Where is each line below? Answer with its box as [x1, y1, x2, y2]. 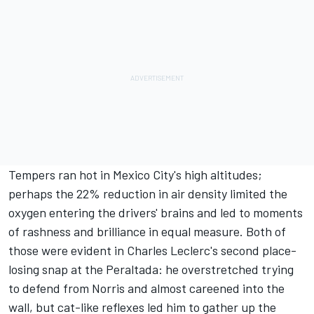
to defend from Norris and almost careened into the [8, 280, 285, 296]
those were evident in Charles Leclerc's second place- [8, 243, 296, 259]
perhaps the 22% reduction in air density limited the [8, 186, 287, 202]
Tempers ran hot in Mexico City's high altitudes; [8, 167, 262, 183]
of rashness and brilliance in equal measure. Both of [8, 224, 286, 240]
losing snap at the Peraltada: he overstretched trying [8, 261, 294, 278]
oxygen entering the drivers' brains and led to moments [8, 205, 303, 221]
